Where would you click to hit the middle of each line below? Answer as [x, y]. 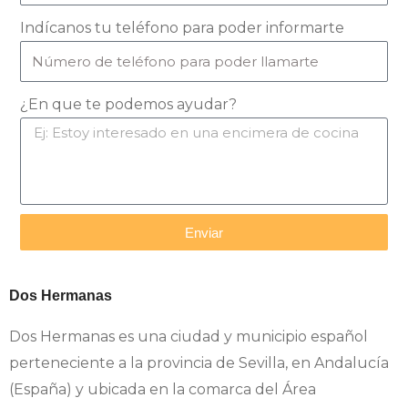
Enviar [204, 232]
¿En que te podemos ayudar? [129, 105]
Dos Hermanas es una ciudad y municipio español [189, 337]
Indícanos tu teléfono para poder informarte [183, 27]
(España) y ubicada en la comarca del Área [163, 390]
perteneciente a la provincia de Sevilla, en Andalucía [199, 363]
